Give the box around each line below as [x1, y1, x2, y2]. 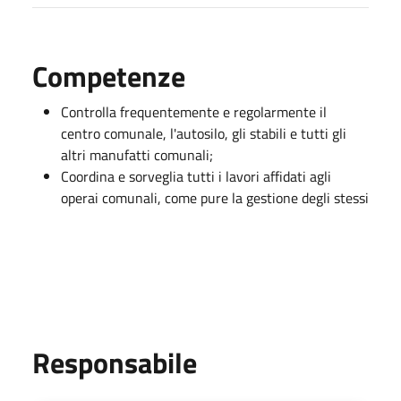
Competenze [32, 54, 185, 98]
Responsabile [32, 340, 197, 384]
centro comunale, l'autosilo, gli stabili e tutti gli [61, 122, 346, 144]
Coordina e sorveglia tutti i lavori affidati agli [61, 165, 331, 187]
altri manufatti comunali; [61, 143, 213, 166]
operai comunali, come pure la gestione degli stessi [61, 186, 369, 209]
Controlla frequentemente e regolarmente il [61, 100, 327, 123]
